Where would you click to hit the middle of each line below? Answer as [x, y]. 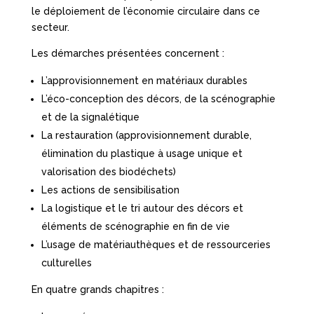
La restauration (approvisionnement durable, [146, 135]
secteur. [50, 27]
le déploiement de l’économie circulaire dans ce [145, 11]
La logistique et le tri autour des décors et [142, 208]
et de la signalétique [90, 117]
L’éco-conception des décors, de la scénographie [158, 98]
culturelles [66, 262]
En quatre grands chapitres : [97, 289]
